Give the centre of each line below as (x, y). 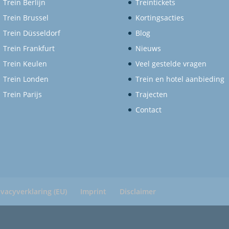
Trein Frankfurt (29, 49)
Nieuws (148, 49)
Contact (148, 110)
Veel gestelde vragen (171, 64)
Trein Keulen (25, 64)
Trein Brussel (26, 18)
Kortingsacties (159, 18)
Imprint (93, 191)
